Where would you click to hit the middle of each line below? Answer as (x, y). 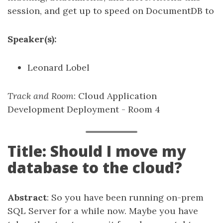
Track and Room (41, 96)
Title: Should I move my (97, 151)
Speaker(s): (32, 39)
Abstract (27, 197)
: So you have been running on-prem (125, 197)
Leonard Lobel (58, 67)
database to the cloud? (95, 167)
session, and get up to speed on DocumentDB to (111, 11)
